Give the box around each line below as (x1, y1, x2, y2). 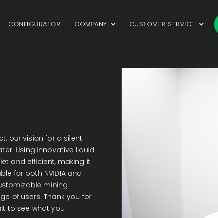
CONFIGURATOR (8, 19, 61, 29)
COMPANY (74, 19, 107, 29)
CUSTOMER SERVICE (129, 19, 195, 29)
